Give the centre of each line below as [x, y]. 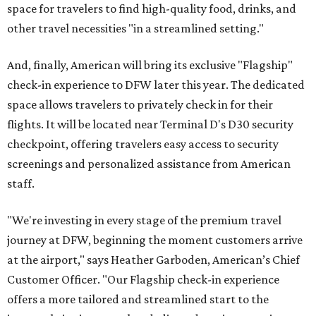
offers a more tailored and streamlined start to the [138, 299]
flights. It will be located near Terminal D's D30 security [150, 124]
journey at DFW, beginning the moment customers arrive [155, 240]
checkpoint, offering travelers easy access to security [143, 144]
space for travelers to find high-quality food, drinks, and [152, 9]
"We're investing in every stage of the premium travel [144, 220]
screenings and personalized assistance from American [149, 164]
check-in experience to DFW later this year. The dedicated [156, 85]
